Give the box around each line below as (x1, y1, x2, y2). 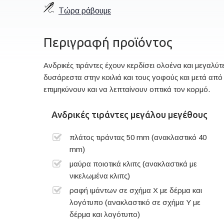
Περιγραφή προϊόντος (43, 35, 172, 49)
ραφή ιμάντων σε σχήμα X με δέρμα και (69, 185, 202, 194)
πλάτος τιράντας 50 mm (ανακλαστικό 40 (69, 132, 206, 141)
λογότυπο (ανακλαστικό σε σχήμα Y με (69, 197, 200, 206)
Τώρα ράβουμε (58, 6, 111, 15)
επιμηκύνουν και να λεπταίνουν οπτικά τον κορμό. (43, 84, 210, 93)
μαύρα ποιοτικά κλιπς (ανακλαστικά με (69, 159, 197, 168)
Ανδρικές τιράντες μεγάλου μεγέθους (51, 109, 207, 119)
